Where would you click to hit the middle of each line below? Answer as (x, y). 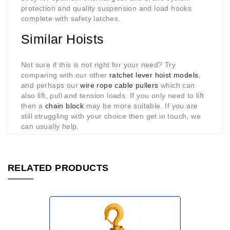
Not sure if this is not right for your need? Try (99, 65)
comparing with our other (65, 75)
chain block (64, 106)
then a (33, 106)
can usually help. (50, 127)
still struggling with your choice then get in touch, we (111, 116)
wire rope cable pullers (119, 85)
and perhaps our (51, 85)
